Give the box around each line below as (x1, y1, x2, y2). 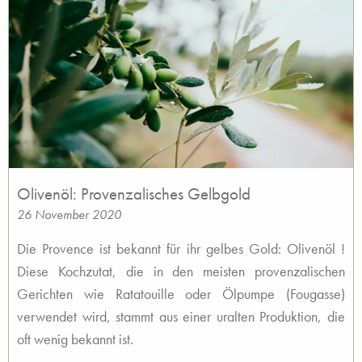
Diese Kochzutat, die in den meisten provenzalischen (17, 262, 345, 280)
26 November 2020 (17, 206, 121, 223)
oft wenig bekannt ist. (17, 330, 133, 348)
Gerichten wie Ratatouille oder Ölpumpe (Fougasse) (17, 284, 345, 303)
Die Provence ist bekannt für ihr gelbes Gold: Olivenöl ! (17, 239, 345, 258)
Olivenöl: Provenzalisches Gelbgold (17, 183, 250, 204)
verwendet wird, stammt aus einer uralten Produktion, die (17, 307, 345, 326)
